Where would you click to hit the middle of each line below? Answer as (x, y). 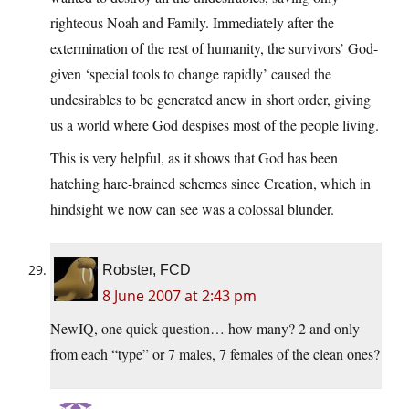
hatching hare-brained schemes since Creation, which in (210, 184)
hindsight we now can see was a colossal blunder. (192, 209)
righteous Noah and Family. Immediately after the (192, 23)
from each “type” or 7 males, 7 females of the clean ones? (215, 354)
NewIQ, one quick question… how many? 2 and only (205, 329)
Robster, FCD (147, 270)
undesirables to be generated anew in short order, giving (210, 100)
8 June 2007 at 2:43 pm (179, 296)
